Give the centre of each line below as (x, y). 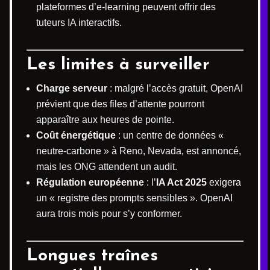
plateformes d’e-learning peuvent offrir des (126, 7)
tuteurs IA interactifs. (79, 23)
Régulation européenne (90, 182)
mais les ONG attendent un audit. (107, 167)
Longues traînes (92, 256)
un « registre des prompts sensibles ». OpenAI (134, 198)
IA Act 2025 (181, 182)
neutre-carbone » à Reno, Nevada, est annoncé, (139, 151)
